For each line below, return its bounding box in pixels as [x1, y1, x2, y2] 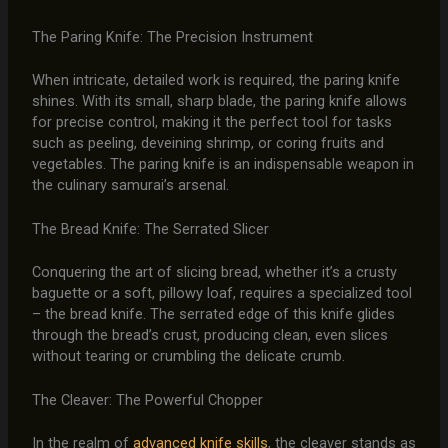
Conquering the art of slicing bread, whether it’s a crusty [31, 262, 397, 281]
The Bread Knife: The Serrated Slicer [31, 219, 269, 238]
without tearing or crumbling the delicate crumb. [31, 346, 345, 365]
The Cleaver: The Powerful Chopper [31, 391, 263, 410]
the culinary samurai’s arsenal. [31, 175, 229, 194]
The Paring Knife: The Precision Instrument [31, 27, 313, 46]
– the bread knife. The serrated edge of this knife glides [31, 304, 395, 323]
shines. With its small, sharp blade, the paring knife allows [31, 91, 407, 110]
